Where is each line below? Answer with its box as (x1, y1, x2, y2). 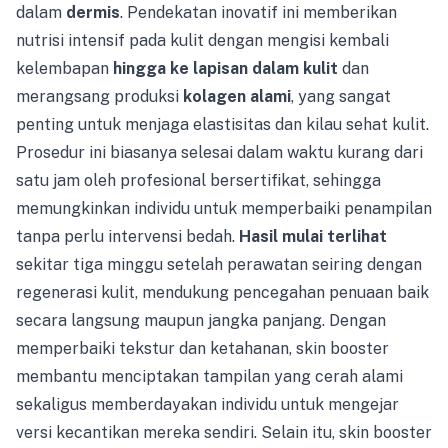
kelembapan (16, 59, 113, 78)
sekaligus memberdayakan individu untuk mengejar (16, 395, 399, 414)
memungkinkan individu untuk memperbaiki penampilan (16, 199, 432, 218)
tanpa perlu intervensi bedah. (16, 227, 239, 246)
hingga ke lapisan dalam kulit (113, 59, 338, 78)
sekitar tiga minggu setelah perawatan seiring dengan (16, 255, 422, 274)
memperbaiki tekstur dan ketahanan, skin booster (16, 339, 389, 358)
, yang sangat (291, 87, 391, 106)
